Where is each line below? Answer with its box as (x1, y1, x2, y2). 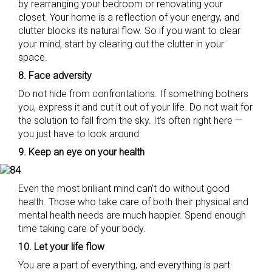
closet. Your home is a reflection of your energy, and (18, 12, 240, 23)
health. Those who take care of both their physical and (18, 196, 248, 208)
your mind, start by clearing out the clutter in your (18, 38, 224, 50)
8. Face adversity (18, 70, 92, 81)
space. (18, 52, 47, 63)
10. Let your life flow (18, 241, 104, 253)
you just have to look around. (18, 128, 141, 140)
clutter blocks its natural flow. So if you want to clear (18, 25, 240, 36)
